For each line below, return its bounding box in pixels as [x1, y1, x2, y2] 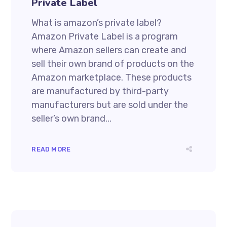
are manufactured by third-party [31, 85, 169, 97]
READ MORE [31, 145, 71, 153]
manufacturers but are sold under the [31, 99, 188, 110]
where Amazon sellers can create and [31, 44, 187, 56]
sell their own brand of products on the [31, 58, 195, 69]
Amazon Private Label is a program [31, 30, 178, 42]
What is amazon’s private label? [31, 17, 162, 28]
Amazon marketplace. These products [31, 71, 192, 83]
